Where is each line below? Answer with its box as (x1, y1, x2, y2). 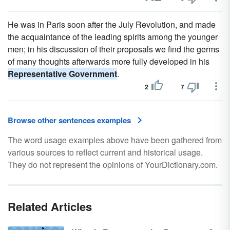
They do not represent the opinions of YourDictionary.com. (8, 159, 218, 170)
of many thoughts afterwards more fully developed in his (8, 55, 209, 67)
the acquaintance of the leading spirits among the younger (8, 31, 218, 43)
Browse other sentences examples (8, 114, 131, 126)
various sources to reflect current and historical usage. (8, 146, 203, 158)
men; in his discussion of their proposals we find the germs (8, 43, 219, 55)
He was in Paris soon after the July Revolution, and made (8, 18, 216, 30)
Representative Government (8, 68, 117, 80)
